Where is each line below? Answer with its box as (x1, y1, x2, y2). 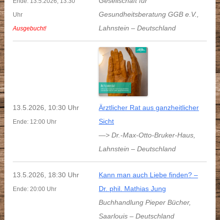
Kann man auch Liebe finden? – (99, 171, 198, 179)
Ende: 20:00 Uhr (13, 186, 57, 193)
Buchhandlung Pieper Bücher (99, 198, 190, 207)
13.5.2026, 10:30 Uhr (13, 104, 80, 112)
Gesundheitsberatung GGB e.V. (99, 10, 197, 19)
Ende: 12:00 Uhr (13, 118, 57, 126)
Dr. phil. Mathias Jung (99, 185, 166, 193)
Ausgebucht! (13, 25, 47, 32)
